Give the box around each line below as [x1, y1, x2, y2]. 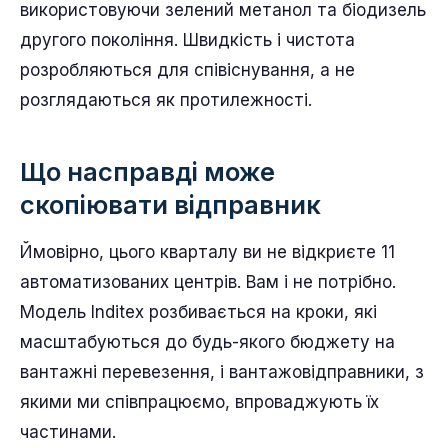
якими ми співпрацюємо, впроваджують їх [20, 391, 379, 412]
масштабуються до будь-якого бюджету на [20, 331, 395, 352]
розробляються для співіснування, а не [20, 59, 355, 80]
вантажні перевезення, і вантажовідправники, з [20, 361, 424, 382]
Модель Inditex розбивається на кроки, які [20, 301, 377, 322]
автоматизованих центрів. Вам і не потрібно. [20, 271, 396, 292]
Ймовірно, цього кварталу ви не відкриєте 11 [20, 241, 395, 262]
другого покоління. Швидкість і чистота [20, 29, 355, 50]
